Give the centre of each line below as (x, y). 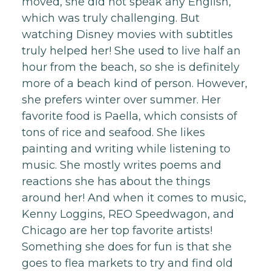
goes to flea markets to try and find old (127, 263)
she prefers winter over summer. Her (121, 100)
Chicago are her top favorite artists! (117, 230)
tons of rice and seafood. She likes (113, 132)
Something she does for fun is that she (127, 247)
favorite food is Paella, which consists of (129, 116)
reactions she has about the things (116, 181)
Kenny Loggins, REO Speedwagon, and (128, 214)
